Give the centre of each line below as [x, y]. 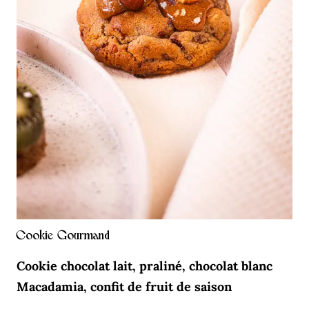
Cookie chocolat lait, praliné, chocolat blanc [144, 266]
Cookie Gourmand [63, 236]
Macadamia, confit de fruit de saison [126, 287]
